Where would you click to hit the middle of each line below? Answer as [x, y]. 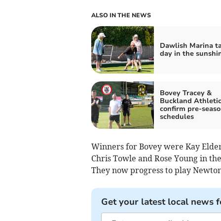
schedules [177, 117]
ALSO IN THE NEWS [121, 16]
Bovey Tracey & [185, 93]
